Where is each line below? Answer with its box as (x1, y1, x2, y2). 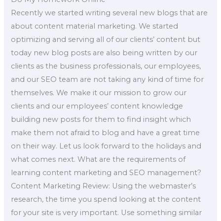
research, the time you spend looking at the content (11, 195, 201, 204)
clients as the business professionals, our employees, (11, 62, 201, 71)
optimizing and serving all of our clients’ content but (11, 35, 201, 44)
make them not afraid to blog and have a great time (11, 128, 200, 138)
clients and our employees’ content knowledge (11, 102, 184, 111)
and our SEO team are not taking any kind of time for (11, 75, 204, 84)
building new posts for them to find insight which (11, 115, 191, 124)
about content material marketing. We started (11, 22, 179, 31)
